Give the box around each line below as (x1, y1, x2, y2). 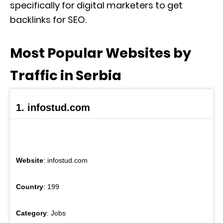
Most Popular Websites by (10, 44, 191, 62)
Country (16, 183, 43, 191)
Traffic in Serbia (10, 66, 121, 85)
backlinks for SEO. (10, 13, 87, 26)
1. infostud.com (16, 102, 90, 113)
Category (16, 209, 47, 217)
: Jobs (47, 209, 66, 217)
